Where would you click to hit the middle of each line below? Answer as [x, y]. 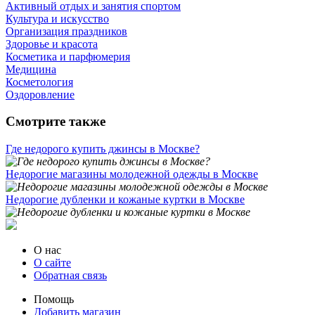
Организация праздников [66, 31]
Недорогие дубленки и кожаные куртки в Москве [125, 200]
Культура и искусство [57, 18]
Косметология [39, 82]
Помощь [54, 300]
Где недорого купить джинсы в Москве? [103, 149]
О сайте [52, 263]
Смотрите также [56, 122]
